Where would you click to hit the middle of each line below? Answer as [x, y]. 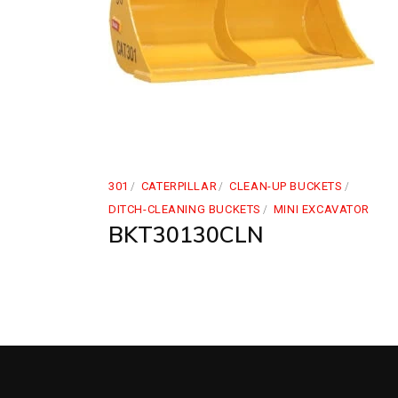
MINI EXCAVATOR [322, 209]
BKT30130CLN [186, 234]
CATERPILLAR [179, 186]
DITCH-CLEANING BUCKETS [185, 209]
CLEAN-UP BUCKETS [286, 186]
